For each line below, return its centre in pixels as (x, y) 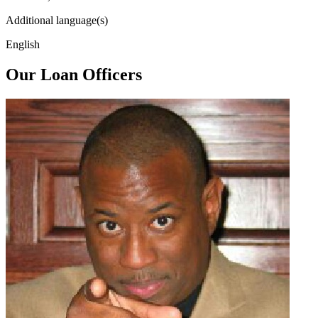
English (23, 44)
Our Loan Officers (74, 74)
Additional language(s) (57, 20)
